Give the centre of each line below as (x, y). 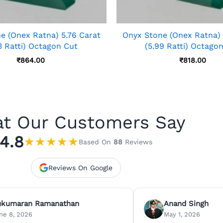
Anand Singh (186, 204)
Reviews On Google (80, 168)
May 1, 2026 (182, 215)
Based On (96, 142)
